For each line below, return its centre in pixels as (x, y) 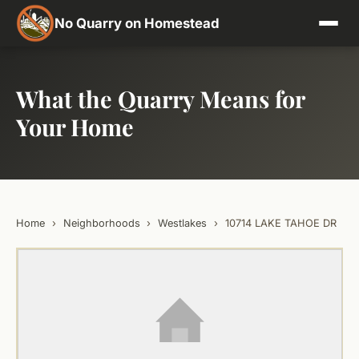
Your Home (75, 127)
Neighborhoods (101, 223)
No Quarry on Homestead (137, 23)
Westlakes (183, 223)
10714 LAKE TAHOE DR (280, 223)
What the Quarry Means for (160, 99)
